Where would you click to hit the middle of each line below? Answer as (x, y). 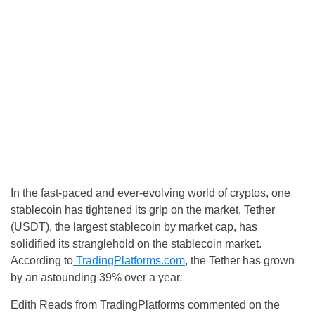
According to (42, 260)
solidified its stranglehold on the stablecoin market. (136, 243)
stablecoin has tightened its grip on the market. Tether (143, 210)
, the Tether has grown (240, 260)
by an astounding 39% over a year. (96, 277)
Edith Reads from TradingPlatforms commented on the (145, 304)
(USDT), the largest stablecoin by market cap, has (134, 226)
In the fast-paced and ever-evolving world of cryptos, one (150, 193)
